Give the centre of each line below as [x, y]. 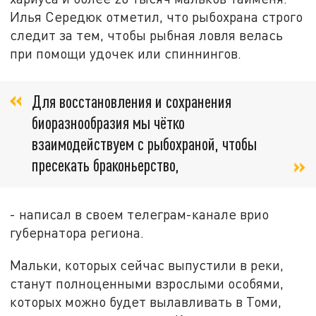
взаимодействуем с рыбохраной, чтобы [144, 143]
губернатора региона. [77, 233]
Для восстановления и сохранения [132, 101]
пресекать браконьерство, [105, 164]
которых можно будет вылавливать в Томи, [146, 301]
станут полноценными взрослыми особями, [147, 283]
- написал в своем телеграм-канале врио [140, 214]
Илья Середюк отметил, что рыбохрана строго [157, 17]
